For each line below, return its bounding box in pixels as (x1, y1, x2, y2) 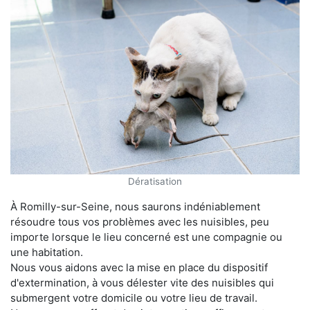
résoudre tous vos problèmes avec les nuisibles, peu (10, 215, 269, 228)
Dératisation (128, 175, 182, 187)
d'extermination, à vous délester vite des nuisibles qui (10, 275, 274, 289)
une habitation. (10, 245, 83, 259)
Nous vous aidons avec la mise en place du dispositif (10, 260, 268, 274)
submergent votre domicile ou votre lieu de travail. (10, 291, 257, 304)
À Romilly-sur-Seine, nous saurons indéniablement (10, 199, 260, 213)
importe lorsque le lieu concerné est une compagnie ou (10, 230, 282, 244)
